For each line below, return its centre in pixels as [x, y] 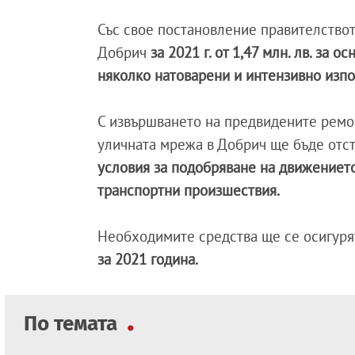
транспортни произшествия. [189, 191]
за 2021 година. [148, 260]
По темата [73, 324]
